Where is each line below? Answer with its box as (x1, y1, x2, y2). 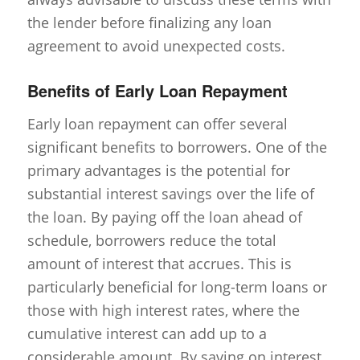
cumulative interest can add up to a (27, 323, 267, 343)
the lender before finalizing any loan (27, 13, 272, 33)
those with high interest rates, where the (27, 300, 300, 320)
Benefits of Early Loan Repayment (27, 79, 288, 103)
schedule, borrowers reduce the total (27, 230, 276, 250)
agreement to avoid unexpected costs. (27, 36, 285, 56)
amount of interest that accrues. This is (27, 253, 292, 273)
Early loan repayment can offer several (27, 113, 288, 133)
